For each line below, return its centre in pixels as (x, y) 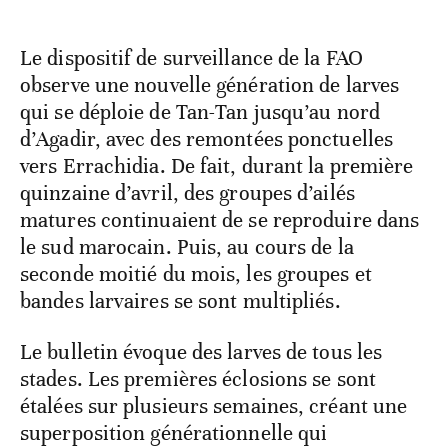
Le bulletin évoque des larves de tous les (201, 352)
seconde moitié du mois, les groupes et (196, 274)
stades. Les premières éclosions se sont (198, 379)
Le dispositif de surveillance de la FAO (191, 58)
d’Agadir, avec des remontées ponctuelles (207, 139)
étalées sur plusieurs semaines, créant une (214, 406)
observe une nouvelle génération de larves (210, 85)
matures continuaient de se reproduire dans (220, 220)
